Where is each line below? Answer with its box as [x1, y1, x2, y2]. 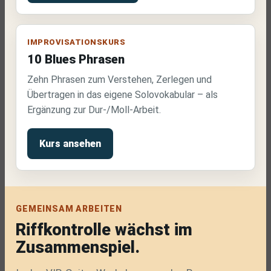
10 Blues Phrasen [27, 52, 125, 67]
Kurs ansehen [39, 138, 101, 149]
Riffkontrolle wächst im [16, 220, 192, 240]
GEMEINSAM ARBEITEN [16, 204, 123, 214]
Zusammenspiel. [16, 238, 140, 257]
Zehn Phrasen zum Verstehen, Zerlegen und [27, 74, 212, 85]
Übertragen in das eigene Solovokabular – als [27, 89, 218, 100]
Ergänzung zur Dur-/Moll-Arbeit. [27, 104, 161, 116]
